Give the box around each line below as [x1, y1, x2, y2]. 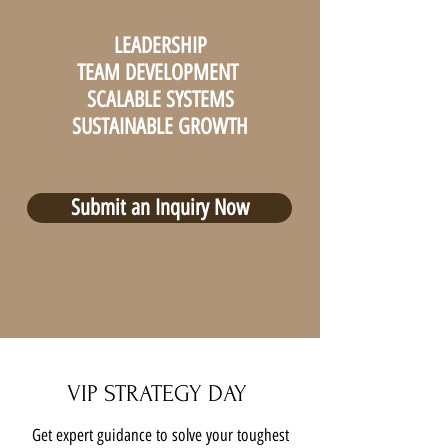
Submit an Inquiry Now [70, 194, 249, 221]
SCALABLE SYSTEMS [86, 86, 234, 113]
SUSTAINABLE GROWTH [72, 113, 248, 140]
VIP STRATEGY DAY [67, 380, 253, 407]
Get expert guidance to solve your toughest [31, 425, 289, 445]
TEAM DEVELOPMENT [76, 59, 244, 86]
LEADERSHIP [113, 32, 207, 59]
